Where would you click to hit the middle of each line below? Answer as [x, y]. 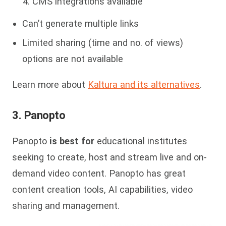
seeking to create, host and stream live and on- [109, 157]
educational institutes [141, 141]
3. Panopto [39, 115]
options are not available [73, 59]
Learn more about [50, 84]
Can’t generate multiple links [80, 24]
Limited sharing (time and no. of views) [103, 43]
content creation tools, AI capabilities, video [102, 190]
